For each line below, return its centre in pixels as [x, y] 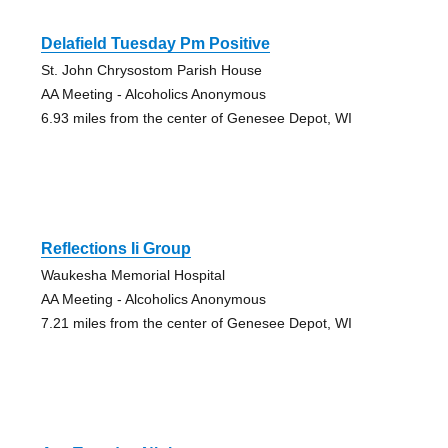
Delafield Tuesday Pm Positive [155, 43]
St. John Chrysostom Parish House [151, 69]
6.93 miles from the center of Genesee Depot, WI [196, 117]
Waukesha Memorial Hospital [132, 274]
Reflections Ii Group [115, 248]
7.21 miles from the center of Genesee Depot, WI [196, 322]
